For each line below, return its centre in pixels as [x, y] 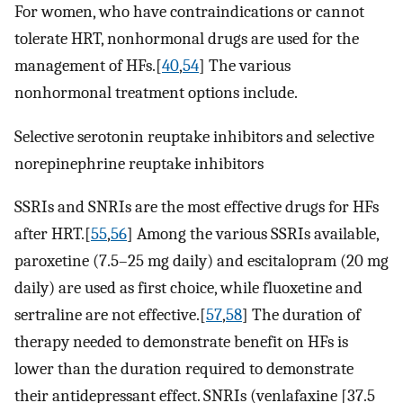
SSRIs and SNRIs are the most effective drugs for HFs [197, 207]
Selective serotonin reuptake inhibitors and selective [194, 136]
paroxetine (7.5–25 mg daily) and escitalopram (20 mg [201, 261]
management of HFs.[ [88, 65]
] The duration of [301, 315]
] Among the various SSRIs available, [253, 234]
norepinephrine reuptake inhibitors [139, 163]
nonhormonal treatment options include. [156, 92]
